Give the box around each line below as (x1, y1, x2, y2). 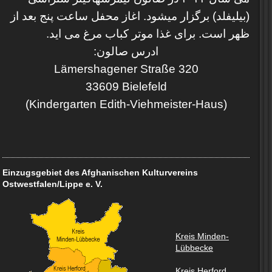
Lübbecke (175, 243, 213, 253)
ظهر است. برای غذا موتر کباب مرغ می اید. (46, 27, 250, 40)
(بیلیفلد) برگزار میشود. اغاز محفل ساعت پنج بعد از (10, 10, 250, 22)
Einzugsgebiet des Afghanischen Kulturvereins (2, 168, 198, 177)
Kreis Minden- (175, 231, 229, 241)
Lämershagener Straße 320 (53, 63, 199, 75)
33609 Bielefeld (85, 80, 167, 93)
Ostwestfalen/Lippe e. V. (2, 179, 103, 189)
